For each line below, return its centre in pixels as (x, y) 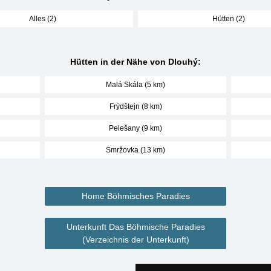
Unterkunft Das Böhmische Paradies (135, 227)
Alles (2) (42, 19)
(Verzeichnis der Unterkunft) (135, 240)
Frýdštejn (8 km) (135, 106)
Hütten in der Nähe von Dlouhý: (135, 62)
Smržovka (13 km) (135, 150)
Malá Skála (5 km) (135, 85)
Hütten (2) (229, 19)
